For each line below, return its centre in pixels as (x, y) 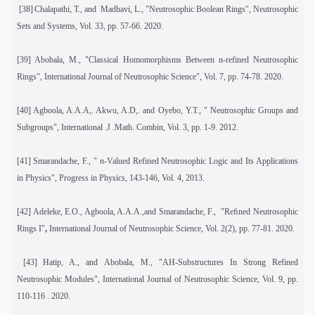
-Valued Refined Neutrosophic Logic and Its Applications (201, 161)
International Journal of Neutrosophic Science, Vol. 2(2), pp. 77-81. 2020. (171, 228)
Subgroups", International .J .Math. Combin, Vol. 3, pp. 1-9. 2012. (128, 127)
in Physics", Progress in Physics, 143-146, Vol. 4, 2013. (111, 178)
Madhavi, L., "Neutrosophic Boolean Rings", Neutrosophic (199, 9)
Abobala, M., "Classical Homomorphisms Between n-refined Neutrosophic (167, 59)
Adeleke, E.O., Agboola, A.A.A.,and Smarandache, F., (124, 211)
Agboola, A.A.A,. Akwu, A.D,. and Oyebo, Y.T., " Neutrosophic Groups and (166, 110)
